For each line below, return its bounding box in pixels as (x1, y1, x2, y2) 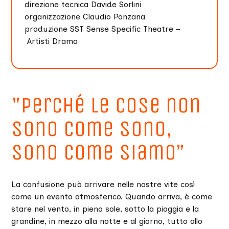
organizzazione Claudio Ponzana (25, 12, 146, 21)
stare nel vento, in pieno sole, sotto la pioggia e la (11, 204, 199, 214)
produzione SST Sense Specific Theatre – (25, 24, 181, 34)
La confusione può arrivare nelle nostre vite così (11, 179, 195, 189)
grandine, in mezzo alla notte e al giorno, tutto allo (11, 216, 203, 226)
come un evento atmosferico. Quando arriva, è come (11, 192, 213, 201)
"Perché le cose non (11, 92, 201, 119)
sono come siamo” (11, 139, 185, 166)
